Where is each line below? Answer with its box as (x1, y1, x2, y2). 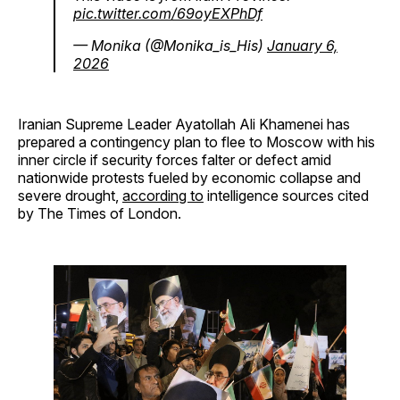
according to (122, 186, 204, 204)
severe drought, (18, 186, 122, 204)
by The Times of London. (18, 204, 181, 222)
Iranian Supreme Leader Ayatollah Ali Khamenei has (18, 114, 350, 133)
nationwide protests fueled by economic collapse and (18, 168, 361, 187)
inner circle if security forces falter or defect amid (18, 150, 331, 169)
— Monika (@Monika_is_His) (73, 36, 267, 54)
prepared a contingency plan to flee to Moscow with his (18, 132, 375, 151)
